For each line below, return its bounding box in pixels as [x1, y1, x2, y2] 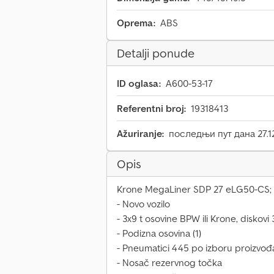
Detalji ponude [117, 45, 194, 62]
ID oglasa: [117, 77, 161, 90]
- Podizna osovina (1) [117, 227, 201, 240]
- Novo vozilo [117, 198, 170, 210]
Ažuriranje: [117, 127, 164, 140]
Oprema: [117, 17, 155, 29]
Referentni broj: [117, 102, 186, 115]
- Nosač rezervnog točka [117, 256, 222, 269]
